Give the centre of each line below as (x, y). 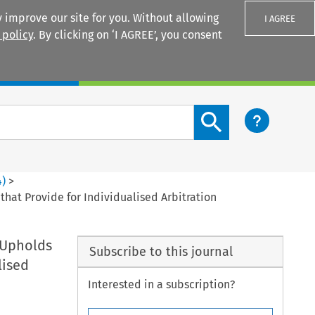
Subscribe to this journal (161, 251)
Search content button (251, 112)
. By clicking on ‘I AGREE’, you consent (128, 35)
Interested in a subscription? (162, 285)
